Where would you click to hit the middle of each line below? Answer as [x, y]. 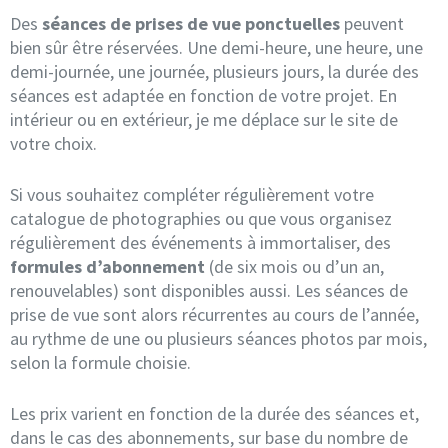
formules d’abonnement [107, 266]
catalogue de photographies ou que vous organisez [201, 218]
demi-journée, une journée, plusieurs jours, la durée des [214, 71]
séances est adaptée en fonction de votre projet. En [203, 95]
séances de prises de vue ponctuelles [191, 23]
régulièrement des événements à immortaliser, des [200, 242]
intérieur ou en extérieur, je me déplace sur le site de [204, 119]
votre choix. [53, 143]
